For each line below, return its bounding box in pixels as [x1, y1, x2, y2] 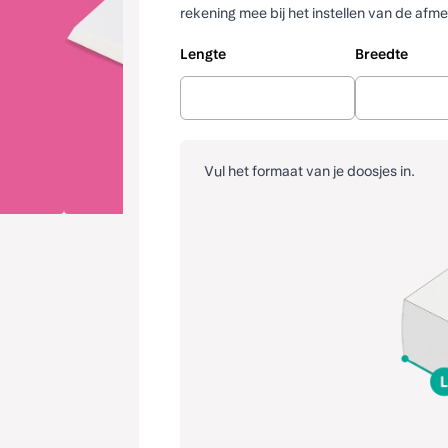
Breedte [354, 46, 408, 62]
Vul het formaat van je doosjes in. [204, 163, 416, 179]
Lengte [180, 46, 227, 62]
